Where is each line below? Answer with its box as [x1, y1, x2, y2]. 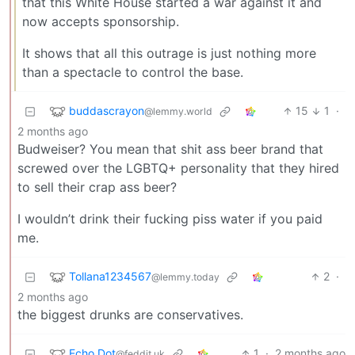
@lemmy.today [151, 270, 219, 283]
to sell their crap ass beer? [17, 179, 177, 196]
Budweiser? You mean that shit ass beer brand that [17, 141, 323, 158]
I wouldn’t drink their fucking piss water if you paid [17, 211, 323, 227]
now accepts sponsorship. [22, 13, 179, 30]
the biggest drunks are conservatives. [17, 307, 243, 323]
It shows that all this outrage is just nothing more [22, 45, 316, 62]
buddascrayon [69, 103, 144, 117]
